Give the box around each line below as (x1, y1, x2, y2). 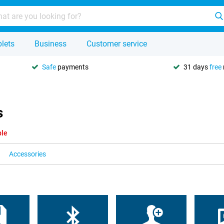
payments (56, 62, 88, 71)
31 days (183, 62, 209, 71)
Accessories (9, 150, 46, 158)
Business (34, 39, 66, 48)
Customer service (86, 39, 147, 48)
